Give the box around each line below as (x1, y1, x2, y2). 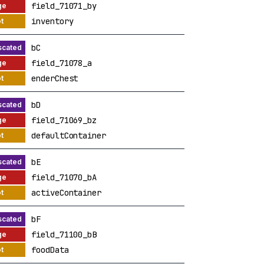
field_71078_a (31, 57, 93, 68)
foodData (31, 244, 69, 255)
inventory (31, 15, 74, 27)
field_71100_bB (31, 229, 97, 240)
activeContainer (31, 187, 101, 198)
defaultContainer (31, 130, 106, 141)
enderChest (31, 72, 78, 84)
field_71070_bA (31, 171, 97, 183)
